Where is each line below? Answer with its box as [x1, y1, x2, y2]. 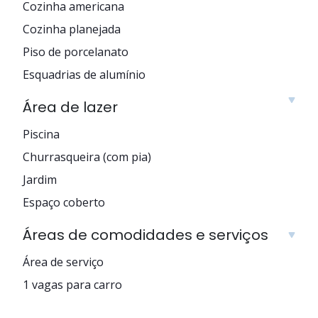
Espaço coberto [23, 194, 105, 210]
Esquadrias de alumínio [23, 66, 146, 82]
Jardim [23, 171, 57, 187]
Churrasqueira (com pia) [23, 148, 151, 165]
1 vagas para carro [23, 276, 122, 292]
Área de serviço [23, 253, 104, 270]
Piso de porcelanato [23, 43, 128, 60]
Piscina [23, 126, 60, 142]
